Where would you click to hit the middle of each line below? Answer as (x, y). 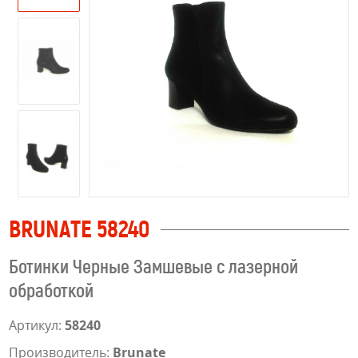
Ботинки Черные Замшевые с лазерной (154, 267)
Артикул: (36, 325)
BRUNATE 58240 (80, 229)
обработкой (52, 290)
